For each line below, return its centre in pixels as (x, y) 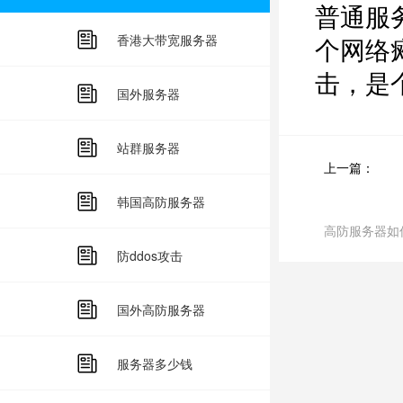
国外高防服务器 (161, 309)
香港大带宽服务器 (167, 40)
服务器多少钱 (155, 363)
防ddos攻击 (150, 255)
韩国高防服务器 (161, 201)
